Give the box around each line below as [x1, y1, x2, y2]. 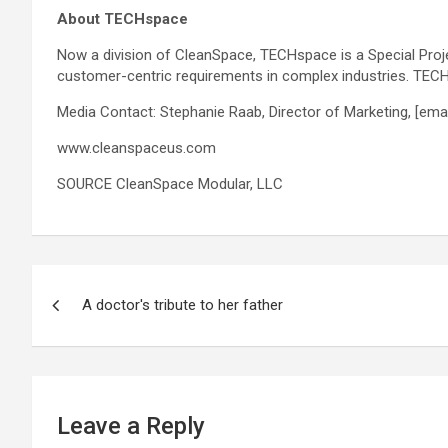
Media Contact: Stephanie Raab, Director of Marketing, [57, 103, 415, 121]
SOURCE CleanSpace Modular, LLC [57, 175, 283, 193]
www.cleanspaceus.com [57, 139, 216, 157]
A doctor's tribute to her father [82, 296, 283, 314]
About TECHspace [57, 10, 188, 28]
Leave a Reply [57, 412, 205, 440]
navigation [31, 306, 180, 344]
